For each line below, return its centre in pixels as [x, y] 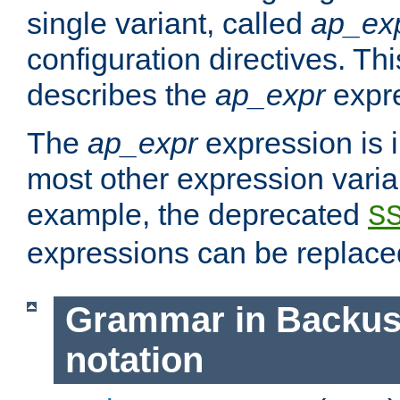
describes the [121, 95]
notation [134, 360]
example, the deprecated [197, 215]
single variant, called [169, 24]
